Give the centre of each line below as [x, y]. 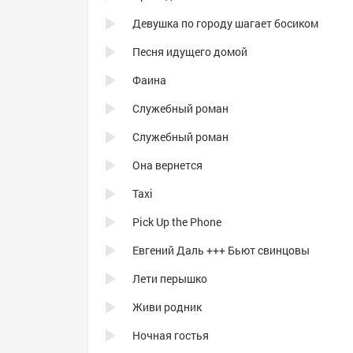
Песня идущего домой [190, 52]
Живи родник [167, 307]
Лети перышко [170, 279]
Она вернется [167, 165]
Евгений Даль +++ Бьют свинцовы [221, 250]
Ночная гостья [171, 335]
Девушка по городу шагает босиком [225, 23]
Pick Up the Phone [177, 222]
